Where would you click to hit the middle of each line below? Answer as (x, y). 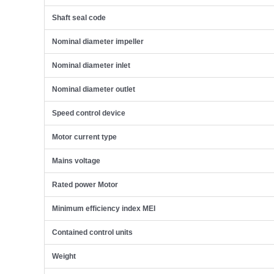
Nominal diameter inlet (91, 66)
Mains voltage (76, 161)
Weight (64, 257)
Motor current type (84, 137)
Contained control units (92, 233)
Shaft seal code (79, 18)
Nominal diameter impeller (98, 42)
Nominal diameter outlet (94, 90)
